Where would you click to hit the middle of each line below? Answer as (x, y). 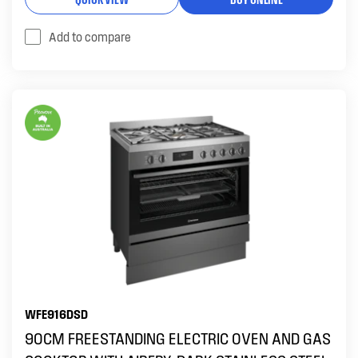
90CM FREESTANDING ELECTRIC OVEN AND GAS (178, 338)
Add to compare (90, 36)
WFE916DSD (56, 314)
